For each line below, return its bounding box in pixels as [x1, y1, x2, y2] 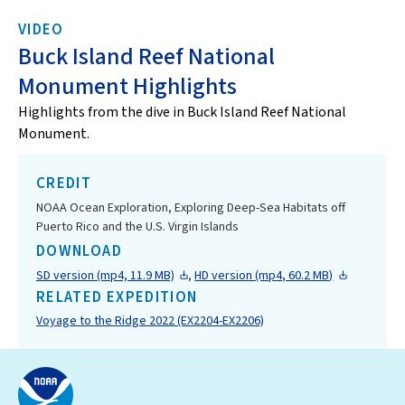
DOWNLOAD [36, 240, 122, 262]
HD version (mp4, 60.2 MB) [194, 266, 334, 285]
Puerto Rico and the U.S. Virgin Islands [36, 217, 239, 236]
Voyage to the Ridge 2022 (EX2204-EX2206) [36, 311, 264, 330]
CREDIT [36, 173, 92, 194]
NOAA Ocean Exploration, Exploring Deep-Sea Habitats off [36, 198, 345, 217]
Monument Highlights [18, 70, 237, 103]
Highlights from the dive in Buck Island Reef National [18, 102, 346, 122]
